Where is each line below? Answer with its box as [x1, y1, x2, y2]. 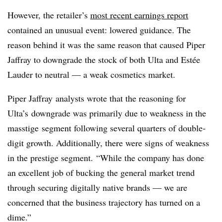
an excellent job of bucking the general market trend [7, 166, 195, 178]
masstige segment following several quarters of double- [7, 122, 206, 134]
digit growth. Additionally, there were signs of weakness [7, 137, 209, 149]
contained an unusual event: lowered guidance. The [7, 24, 191, 36]
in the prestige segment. [7, 152, 96, 164]
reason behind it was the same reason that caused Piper [7, 39, 205, 51]
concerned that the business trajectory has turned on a [7, 196, 200, 208]
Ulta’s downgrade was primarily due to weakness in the [7, 107, 206, 119]
